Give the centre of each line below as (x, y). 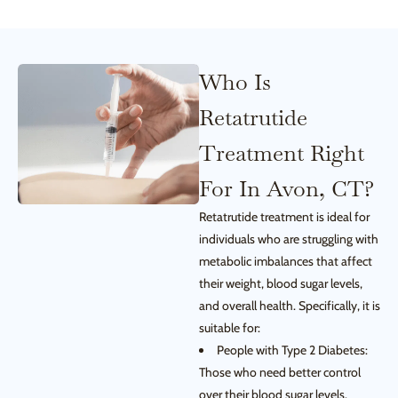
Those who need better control (280, 372)
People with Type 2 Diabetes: (292, 350)
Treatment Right (282, 153)
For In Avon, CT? (287, 188)
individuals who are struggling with (289, 239)
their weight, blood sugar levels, (281, 283)
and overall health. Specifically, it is (290, 306)
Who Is (235, 82)
